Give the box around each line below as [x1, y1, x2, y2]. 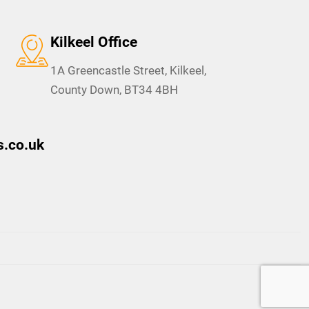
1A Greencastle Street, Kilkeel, [50, 63, 206, 77]
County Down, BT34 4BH [50, 82, 178, 97]
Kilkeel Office [50, 33, 137, 50]
